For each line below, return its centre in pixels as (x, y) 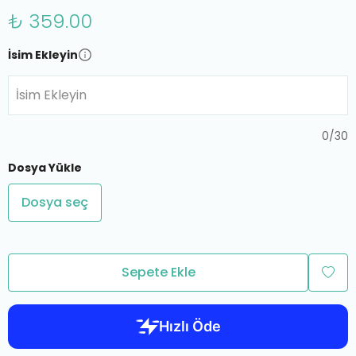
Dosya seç (55, 202)
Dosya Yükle (45, 168)
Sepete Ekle (158, 272)
